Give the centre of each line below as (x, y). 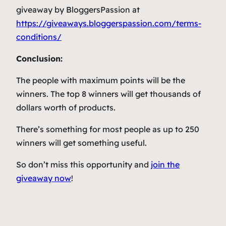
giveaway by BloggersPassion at (78, 9)
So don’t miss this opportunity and (83, 164)
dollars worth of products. (66, 107)
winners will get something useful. (81, 143)
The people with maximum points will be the (101, 80)
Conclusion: (39, 58)
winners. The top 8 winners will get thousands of (108, 94)
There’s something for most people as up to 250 (108, 129)
